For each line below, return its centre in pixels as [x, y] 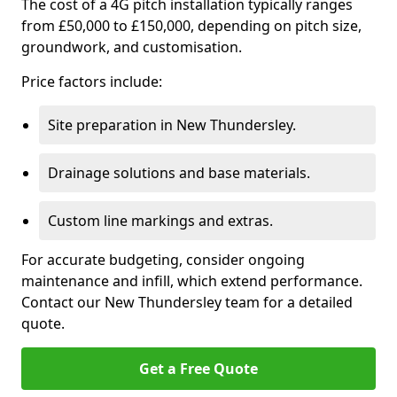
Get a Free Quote [198, 369]
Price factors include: [92, 82]
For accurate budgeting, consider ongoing [163, 260]
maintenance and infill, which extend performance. [192, 281]
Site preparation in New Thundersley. [172, 125]
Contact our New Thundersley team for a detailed [187, 302]
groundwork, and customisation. [132, 47]
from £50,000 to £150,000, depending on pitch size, [191, 26]
